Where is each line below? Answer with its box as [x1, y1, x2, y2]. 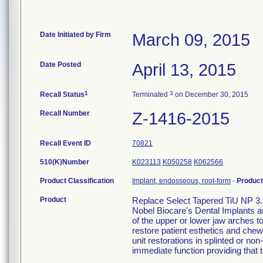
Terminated [132, 90, 170, 99]
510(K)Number [40, 158, 89, 166]
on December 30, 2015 [173, 90, 248, 99]
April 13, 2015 [132, 60, 236, 79]
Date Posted [40, 60, 81, 69]
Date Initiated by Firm [40, 31, 111, 39]
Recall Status [40, 90, 85, 99]
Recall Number [40, 109, 90, 117]
